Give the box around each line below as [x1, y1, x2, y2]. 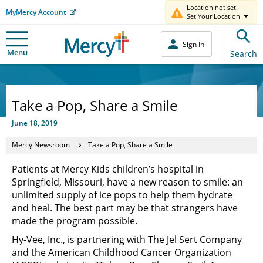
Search [230, 48, 257, 59]
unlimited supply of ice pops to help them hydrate [12, 188, 232, 201]
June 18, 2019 [12, 117, 58, 128]
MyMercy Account [6, 6, 66, 17]
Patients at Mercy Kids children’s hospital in [12, 162, 204, 176]
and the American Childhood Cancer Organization [12, 245, 231, 259]
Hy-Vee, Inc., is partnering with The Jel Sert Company [12, 232, 242, 246]
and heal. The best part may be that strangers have [12, 201, 238, 214]
